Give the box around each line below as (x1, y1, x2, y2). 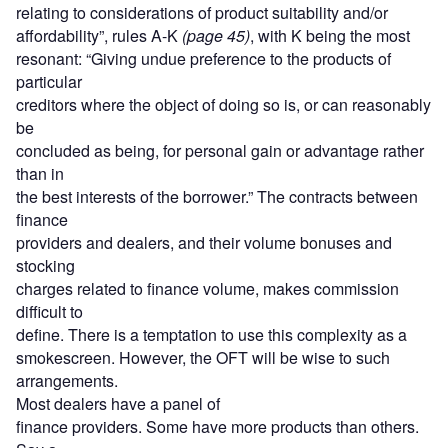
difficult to (16, 300, 83, 324)
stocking (16, 254, 75, 278)
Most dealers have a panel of (16, 392, 220, 416)
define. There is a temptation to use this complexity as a (16, 323, 407, 347)
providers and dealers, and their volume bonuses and (16, 231, 392, 255)
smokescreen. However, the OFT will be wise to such (16, 346, 390, 370)
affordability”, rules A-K (16, 24, 182, 48)
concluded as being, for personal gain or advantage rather (16, 139, 424, 163)
